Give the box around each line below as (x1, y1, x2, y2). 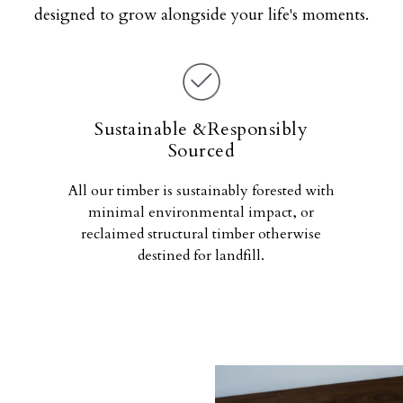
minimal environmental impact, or (88, 202, 315, 222)
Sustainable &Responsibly (94, 117, 309, 141)
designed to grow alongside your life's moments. (34, 4, 369, 26)
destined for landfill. (138, 246, 265, 265)
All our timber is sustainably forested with (67, 181, 335, 201)
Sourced (167, 139, 236, 163)
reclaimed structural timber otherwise (81, 224, 322, 244)
